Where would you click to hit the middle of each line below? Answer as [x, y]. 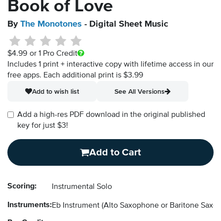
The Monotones [51, 24]
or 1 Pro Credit [53, 54]
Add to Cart [115, 153]
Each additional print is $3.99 [93, 76]
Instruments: [30, 205]
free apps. [25, 76]
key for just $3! [43, 126]
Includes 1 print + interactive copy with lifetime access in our [110, 65]
